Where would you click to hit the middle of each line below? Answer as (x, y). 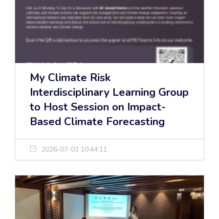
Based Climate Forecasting (97, 122)
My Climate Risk (70, 78)
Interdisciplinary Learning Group (109, 93)
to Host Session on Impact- (98, 107)
